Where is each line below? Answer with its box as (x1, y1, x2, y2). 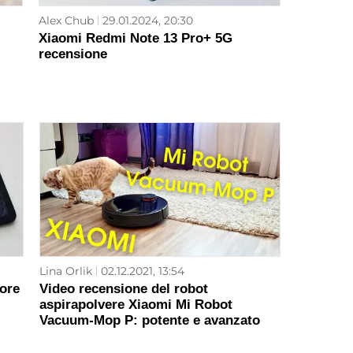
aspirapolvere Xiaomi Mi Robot (39, 297, 232, 313)
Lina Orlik (39, 264, 92, 279)
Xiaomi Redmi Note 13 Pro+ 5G (39, 31, 233, 46)
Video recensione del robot (39, 281, 208, 297)
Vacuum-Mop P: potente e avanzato (39, 313, 260, 329)
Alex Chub (39, 13, 95, 28)
